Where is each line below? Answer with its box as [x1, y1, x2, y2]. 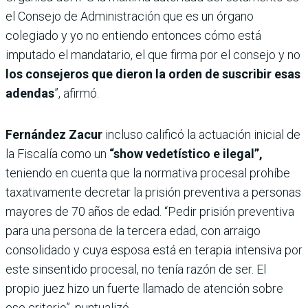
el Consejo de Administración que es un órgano [5, 9, 254, 24]
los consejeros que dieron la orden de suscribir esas [5, 67, 300, 82]
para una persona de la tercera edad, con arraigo [5, 223, 261, 239]
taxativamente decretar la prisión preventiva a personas [5, 185, 301, 200]
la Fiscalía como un [5, 146, 109, 162]
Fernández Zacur [5, 127, 102, 142]
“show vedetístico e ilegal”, [109, 146, 263, 162]
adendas [5, 86, 54, 101]
